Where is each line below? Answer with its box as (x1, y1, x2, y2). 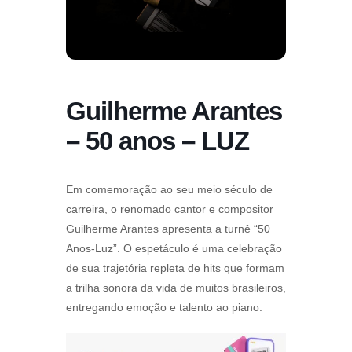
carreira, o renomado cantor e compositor (66, 203, 273, 216)
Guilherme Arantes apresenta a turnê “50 (66, 222, 270, 236)
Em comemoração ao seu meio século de (66, 183, 273, 196)
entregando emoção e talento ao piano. (66, 301, 262, 314)
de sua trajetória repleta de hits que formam (66, 262, 284, 275)
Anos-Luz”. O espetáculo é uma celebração (66, 242, 282, 255)
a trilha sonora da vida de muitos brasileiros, (66, 281, 286, 295)
